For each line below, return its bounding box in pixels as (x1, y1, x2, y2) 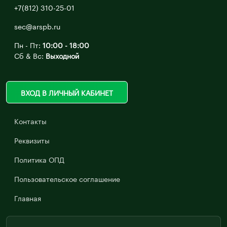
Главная (14, 192, 41, 204)
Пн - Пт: (14, 39, 43, 50)
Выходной (46, 49, 79, 61)
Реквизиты (14, 134, 50, 146)
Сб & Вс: (14, 49, 46, 61)
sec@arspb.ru (14, 20, 60, 31)
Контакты (14, 115, 47, 127)
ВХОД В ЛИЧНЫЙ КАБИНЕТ (21, 86, 113, 98)
